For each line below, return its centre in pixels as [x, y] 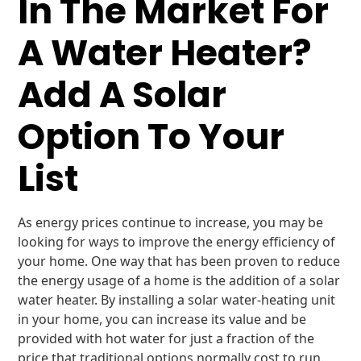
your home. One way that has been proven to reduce [179, 261]
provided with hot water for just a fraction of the [166, 338]
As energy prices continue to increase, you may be [171, 222]
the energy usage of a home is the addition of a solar [179, 280]
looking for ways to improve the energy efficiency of [177, 242]
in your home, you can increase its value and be [162, 319]
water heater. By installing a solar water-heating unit [177, 300]
